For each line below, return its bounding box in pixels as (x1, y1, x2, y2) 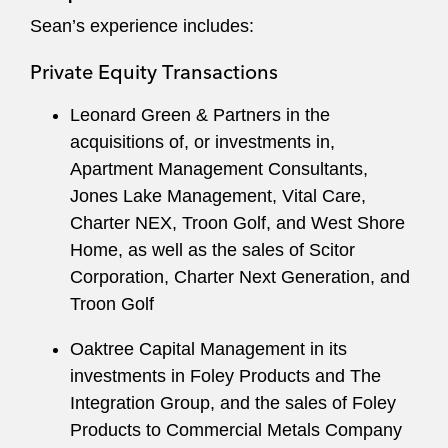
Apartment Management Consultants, (70, 159, 368, 179)
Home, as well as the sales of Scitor (70, 240, 355, 260)
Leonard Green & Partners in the (70, 105, 330, 125)
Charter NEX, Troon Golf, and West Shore (70, 213, 405, 233)
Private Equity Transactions (30, 59, 278, 84)
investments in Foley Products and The (70, 366, 381, 386)
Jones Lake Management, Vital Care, (70, 186, 366, 206)
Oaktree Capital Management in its (70, 339, 347, 359)
